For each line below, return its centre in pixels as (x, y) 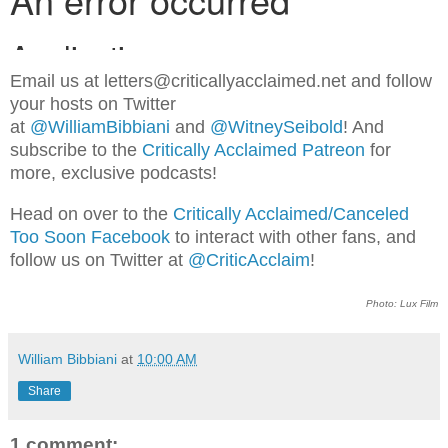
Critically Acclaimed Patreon (253, 150)
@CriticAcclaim (249, 260)
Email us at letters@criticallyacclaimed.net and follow (221, 81)
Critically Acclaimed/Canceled (291, 214)
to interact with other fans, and (293, 237)
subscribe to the (76, 150)
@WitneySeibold (276, 127)
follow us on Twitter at (99, 260)
